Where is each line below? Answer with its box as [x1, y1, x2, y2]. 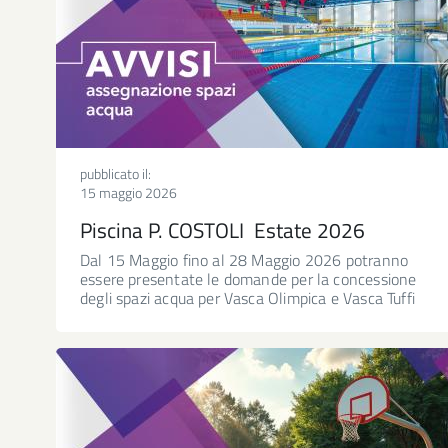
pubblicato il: [80, 162, 151, 184]
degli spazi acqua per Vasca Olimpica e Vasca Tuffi [80, 285, 415, 310]
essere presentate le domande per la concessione [80, 266, 417, 291]
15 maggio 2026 [80, 181, 177, 203]
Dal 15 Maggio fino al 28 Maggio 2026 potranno [80, 247, 409, 272]
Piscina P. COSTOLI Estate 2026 [80, 213, 365, 246]
